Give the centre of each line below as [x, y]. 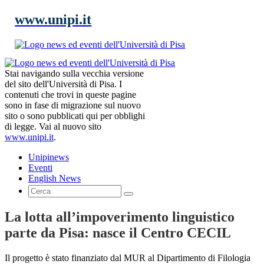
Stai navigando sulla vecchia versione [74, 73]
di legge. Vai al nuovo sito [53, 126]
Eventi [40, 167]
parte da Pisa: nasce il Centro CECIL [118, 232]
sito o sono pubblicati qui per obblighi [75, 115]
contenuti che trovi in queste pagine [70, 94]
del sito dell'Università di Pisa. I [63, 84]
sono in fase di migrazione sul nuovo [73, 105]
